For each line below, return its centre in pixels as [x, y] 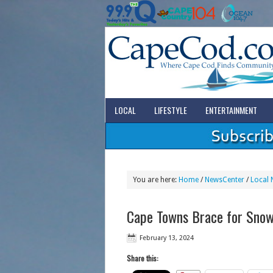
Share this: [142, 258]
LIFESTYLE [170, 110]
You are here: [155, 180]
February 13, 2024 [166, 238]
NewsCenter [224, 180]
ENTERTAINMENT [231, 110]
